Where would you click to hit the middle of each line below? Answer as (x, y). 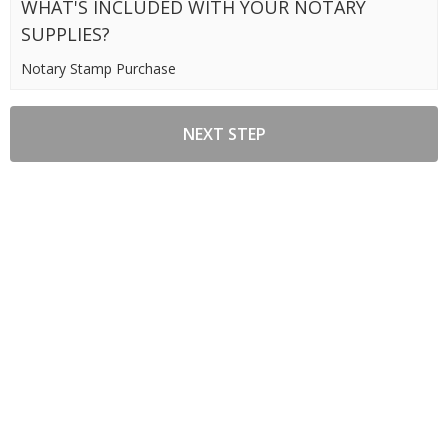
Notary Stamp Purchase (98, 68)
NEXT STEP (224, 133)
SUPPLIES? (65, 33)
